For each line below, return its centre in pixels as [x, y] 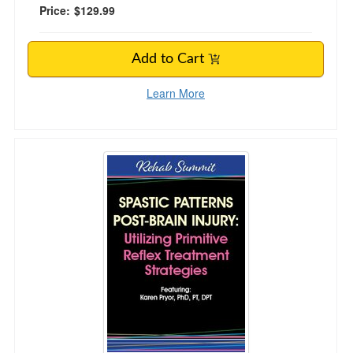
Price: [55, 10]
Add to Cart [170, 59]
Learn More [176, 93]
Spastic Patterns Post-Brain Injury [144, 146]
